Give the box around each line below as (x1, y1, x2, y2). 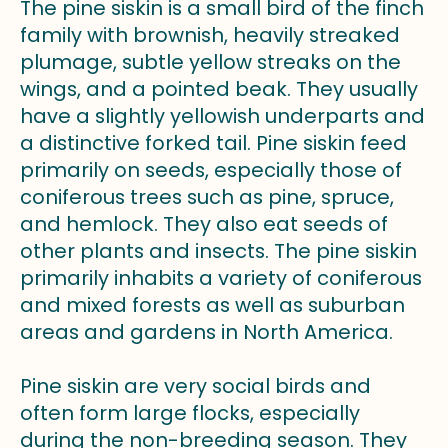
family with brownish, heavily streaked (20, 21, 400, 50)
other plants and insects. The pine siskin (20, 237, 417, 266)
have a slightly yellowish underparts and (20, 102, 425, 131)
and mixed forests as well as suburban (20, 291, 405, 320)
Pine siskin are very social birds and (20, 372, 371, 401)
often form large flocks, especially (20, 399, 360, 428)
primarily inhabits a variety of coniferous (20, 264, 422, 293)
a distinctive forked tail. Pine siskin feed (20, 129, 407, 158)
